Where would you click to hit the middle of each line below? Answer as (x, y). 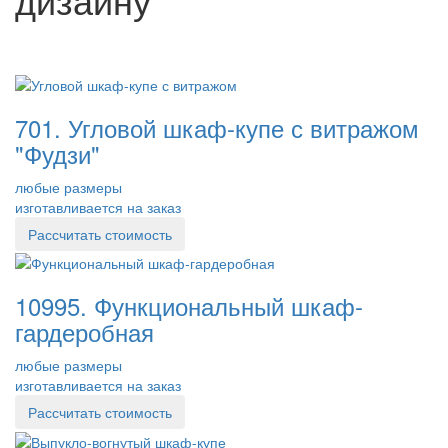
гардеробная (84, 332)
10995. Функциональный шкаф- (189, 306)
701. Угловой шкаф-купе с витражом (217, 127)
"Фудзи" (57, 153)
